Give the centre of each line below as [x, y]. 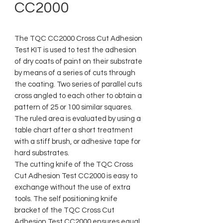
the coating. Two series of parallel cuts [78, 84]
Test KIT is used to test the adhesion [75, 50]
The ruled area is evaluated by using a [78, 119]
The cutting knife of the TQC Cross [74, 165]
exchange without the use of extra [72, 187]
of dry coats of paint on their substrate [78, 61]
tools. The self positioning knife [66, 199]
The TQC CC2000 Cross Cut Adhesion [78, 39]
